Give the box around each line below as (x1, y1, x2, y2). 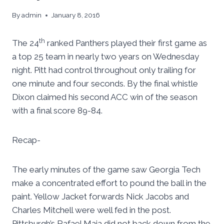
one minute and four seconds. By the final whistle (12, 78, 198, 89)
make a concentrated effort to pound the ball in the (12, 178, 206, 188)
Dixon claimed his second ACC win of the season (12, 92, 197, 102)
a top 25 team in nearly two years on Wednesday (12, 51, 199, 62)
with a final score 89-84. (12, 105, 102, 116)
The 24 (12, 38, 39, 48)
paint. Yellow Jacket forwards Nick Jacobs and (12, 191, 189, 202)
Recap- (12, 135, 40, 145)
